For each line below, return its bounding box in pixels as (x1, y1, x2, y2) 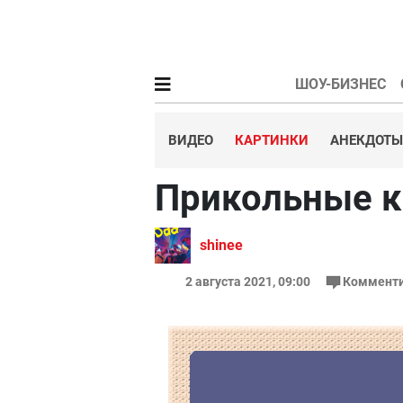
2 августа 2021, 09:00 (184, 274, 313, 289)
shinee (200, 237, 243, 254)
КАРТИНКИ (235, 132, 309, 148)
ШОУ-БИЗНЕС (294, 76, 386, 93)
